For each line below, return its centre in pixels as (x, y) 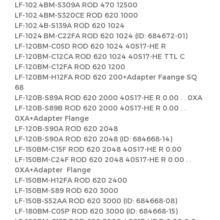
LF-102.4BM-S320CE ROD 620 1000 (76, 15)
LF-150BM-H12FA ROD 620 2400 (71, 180)
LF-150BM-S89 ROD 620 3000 (67, 190)
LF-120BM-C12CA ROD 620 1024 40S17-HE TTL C (100, 56)
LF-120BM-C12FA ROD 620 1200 (70, 67)
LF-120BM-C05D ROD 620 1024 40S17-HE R (90, 46)
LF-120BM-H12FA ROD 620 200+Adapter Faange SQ (106, 77)
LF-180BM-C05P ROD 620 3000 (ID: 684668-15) (96, 211)
